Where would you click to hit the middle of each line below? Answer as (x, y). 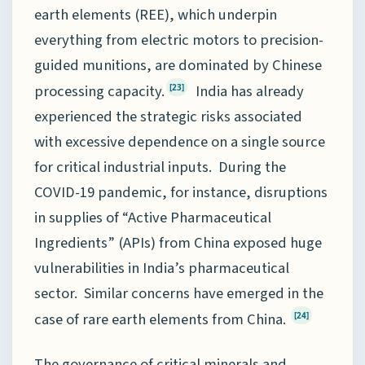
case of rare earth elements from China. (162, 320)
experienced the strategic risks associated (168, 117)
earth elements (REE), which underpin (156, 15)
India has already (246, 92)
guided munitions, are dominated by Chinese (178, 66)
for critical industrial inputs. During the (160, 167)
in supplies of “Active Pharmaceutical (153, 218)
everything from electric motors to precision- (179, 40)
